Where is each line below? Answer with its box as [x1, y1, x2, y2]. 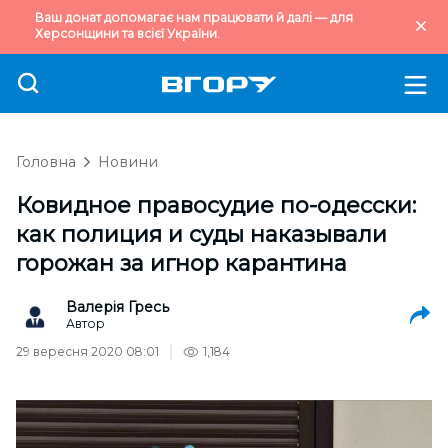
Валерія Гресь [66, 298, 169, 316]
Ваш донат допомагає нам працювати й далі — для [35, 10, 353, 25]
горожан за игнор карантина [16, 250, 347, 277]
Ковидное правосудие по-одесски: [16, 192, 416, 219]
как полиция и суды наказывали [16, 221, 387, 248]
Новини [98, 153, 158, 171]
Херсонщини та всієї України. [35, 26, 220, 41]
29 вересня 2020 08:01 [16, 344, 159, 359]
